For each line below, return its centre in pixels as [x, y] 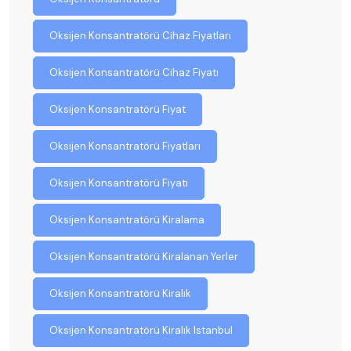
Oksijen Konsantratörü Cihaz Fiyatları [140, 35]
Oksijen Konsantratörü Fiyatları [125, 146]
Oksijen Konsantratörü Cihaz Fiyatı [134, 72]
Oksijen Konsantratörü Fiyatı [119, 183]
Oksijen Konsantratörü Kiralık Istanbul [141, 330]
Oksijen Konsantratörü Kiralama [127, 219]
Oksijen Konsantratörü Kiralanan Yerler [144, 256]
